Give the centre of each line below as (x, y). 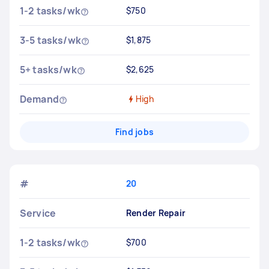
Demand (39, 99)
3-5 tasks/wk (50, 40)
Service (38, 213)
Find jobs (134, 132)
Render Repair (156, 213)
